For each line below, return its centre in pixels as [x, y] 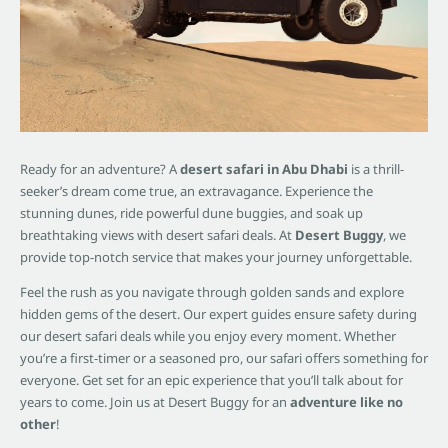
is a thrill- [376, 169]
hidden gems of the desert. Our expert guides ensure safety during [218, 314]
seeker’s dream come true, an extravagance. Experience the [196, 191]
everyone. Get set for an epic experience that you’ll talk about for [211, 380]
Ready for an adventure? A [100, 169]
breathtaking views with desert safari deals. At [157, 235]
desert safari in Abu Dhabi [264, 169]
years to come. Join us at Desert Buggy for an [155, 402]
